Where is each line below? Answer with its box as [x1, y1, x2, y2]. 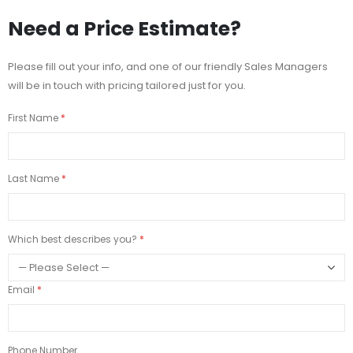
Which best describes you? [8, 232, 137, 247]
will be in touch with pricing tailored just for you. [8, 77, 246, 93]
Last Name [8, 172, 59, 186]
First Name [8, 111, 58, 125]
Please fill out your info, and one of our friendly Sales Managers [8, 58, 328, 74]
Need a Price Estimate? [8, 14, 241, 43]
